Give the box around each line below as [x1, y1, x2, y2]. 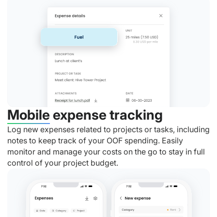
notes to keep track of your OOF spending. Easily [7, 136, 183, 146]
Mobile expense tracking [7, 107, 163, 124]
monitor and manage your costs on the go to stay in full [7, 147, 205, 157]
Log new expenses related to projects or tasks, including [7, 124, 210, 135]
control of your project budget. [7, 158, 118, 168]
